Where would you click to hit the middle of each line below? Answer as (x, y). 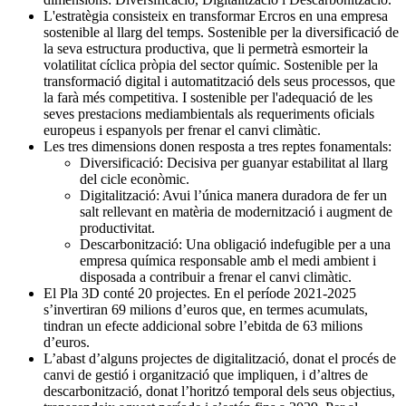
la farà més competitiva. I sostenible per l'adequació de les (208, 97)
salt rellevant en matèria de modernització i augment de (236, 211)
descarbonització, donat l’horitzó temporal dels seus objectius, (219, 391)
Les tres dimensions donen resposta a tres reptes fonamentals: (217, 146)
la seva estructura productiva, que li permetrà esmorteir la (206, 48)
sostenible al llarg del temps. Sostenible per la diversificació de (221, 32)
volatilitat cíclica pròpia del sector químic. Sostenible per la (211, 64)
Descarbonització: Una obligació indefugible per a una (235, 244)
